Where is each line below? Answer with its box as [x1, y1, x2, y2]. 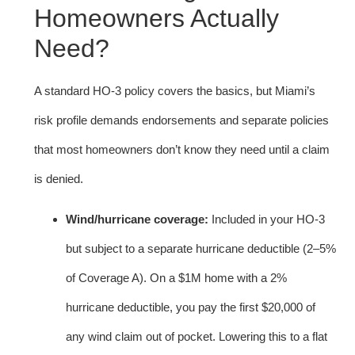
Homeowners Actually [34, 3, 279, 32]
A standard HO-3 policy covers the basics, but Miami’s [34, 83, 315, 97]
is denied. [34, 171, 83, 185]
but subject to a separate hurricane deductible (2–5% [66, 241, 336, 255]
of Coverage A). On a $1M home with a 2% [66, 270, 287, 284]
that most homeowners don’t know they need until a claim [34, 142, 330, 156]
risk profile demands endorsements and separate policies [34, 113, 329, 127]
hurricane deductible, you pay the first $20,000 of [66, 300, 315, 314]
